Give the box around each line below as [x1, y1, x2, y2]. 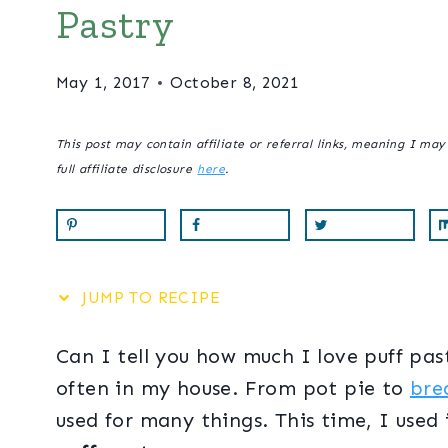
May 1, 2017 [56, 73, 151, 92]
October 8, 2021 [170, 73, 300, 92]
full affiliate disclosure [56, 162, 193, 176]
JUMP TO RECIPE [77, 288, 220, 307]
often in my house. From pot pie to [56, 376, 410, 400]
